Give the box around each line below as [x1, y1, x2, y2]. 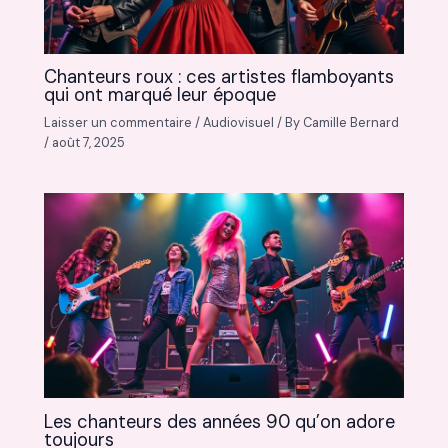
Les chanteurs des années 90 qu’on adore [44, 409, 396, 434]
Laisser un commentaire [44, 114, 193, 132]
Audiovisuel [203, 114, 275, 132]
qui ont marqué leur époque [44, 83, 277, 108]
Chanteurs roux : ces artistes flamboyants [44, 65, 395, 90]
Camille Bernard [303, 114, 400, 132]
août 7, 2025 [52, 134, 126, 152]
